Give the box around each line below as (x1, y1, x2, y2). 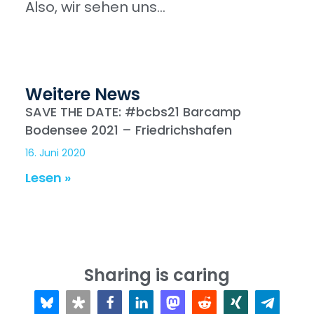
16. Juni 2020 (25, 145, 86, 160)
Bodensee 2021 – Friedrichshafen (25, 121, 232, 139)
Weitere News (25, 82, 140, 106)
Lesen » (25, 168, 71, 186)
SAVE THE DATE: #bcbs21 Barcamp (25, 102, 241, 121)
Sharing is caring (84, 263, 230, 287)
